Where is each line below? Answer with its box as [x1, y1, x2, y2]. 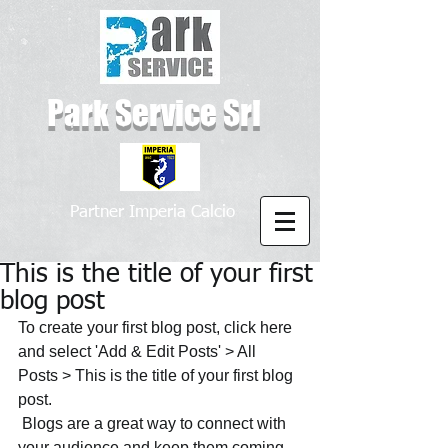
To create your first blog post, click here [18, 319, 296, 336]
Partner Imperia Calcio [70, 204, 235, 221]
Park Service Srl [47, 93, 261, 133]
